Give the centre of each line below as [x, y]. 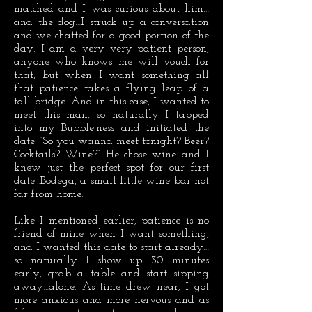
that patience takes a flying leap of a [111, 88]
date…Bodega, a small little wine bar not [111, 181]
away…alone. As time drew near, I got [111, 287]
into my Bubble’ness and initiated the [111, 128]
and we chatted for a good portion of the [111, 36]
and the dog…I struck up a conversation [111, 22]
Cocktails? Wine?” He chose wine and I [111, 155]
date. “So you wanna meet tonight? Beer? [111, 141]
